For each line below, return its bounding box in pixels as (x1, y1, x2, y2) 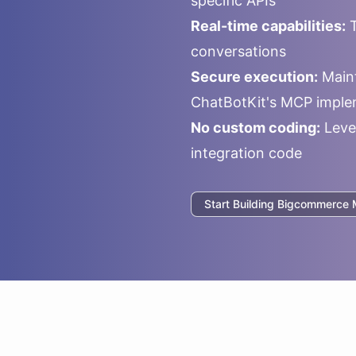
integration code (191, 145, 302, 161)
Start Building (204, 197, 277, 211)
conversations (191, 43, 286, 60)
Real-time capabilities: (191, 17, 346, 34)
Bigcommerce (277, 197, 349, 211)
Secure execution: (191, 68, 318, 85)
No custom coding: (191, 119, 320, 136)
